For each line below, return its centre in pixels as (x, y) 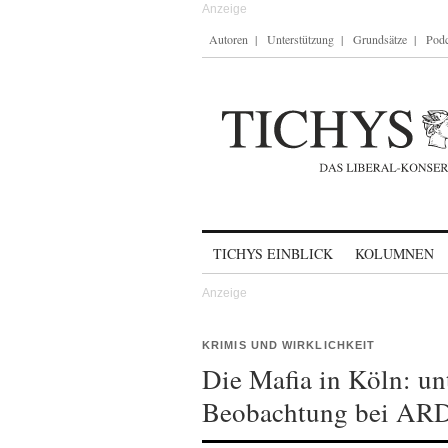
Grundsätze (380, 39)
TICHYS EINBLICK (273, 253)
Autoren (228, 39)
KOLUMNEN (394, 253)
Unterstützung (300, 39)
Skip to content (254, 244)
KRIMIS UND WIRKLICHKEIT (289, 345)
